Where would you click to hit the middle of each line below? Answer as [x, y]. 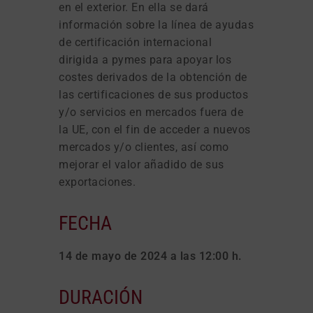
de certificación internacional [135, 42]
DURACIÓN [101, 297]
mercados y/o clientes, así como [144, 147]
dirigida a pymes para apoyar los [145, 59]
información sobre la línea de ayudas [156, 24]
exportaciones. [97, 182]
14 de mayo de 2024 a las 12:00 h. [151, 256]
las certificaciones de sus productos [153, 94]
